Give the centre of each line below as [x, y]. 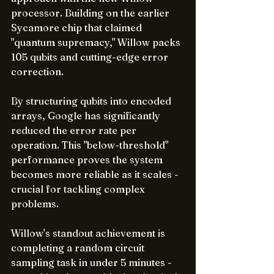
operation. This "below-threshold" [91, 145]
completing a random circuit [79, 248]
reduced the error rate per [75, 130]
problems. [35, 204]
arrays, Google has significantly [87, 116]
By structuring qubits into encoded [92, 101]
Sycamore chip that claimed [78, 28]
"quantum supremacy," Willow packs [97, 42]
